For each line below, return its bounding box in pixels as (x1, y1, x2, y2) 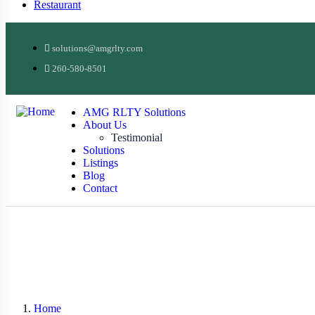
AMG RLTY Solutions (83, 105, 186, 118)
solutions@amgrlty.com (52, 42, 143, 53)
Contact (83, 181, 117, 194)
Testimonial (111, 131, 162, 143)
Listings (83, 156, 118, 169)
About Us (83, 118, 127, 131)
